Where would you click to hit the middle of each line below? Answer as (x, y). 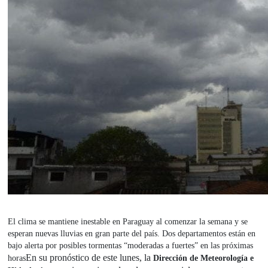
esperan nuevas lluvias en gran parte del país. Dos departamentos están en (132, 234)
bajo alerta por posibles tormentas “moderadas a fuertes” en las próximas (131, 246)
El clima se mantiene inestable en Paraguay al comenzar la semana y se (128, 222)
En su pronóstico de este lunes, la (89, 258)
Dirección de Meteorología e (204, 258)
